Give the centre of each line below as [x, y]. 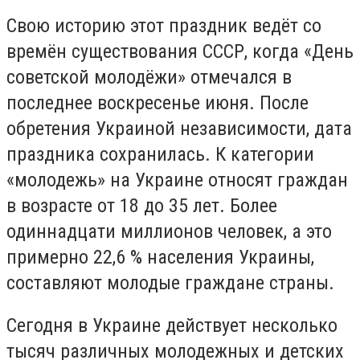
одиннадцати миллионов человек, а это [169, 231]
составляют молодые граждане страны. [170, 282]
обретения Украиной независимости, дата [179, 128]
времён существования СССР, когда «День [180, 51]
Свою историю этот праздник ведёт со [164, 25]
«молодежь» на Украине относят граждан [177, 180]
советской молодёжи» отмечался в [149, 77]
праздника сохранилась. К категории [160, 154]
